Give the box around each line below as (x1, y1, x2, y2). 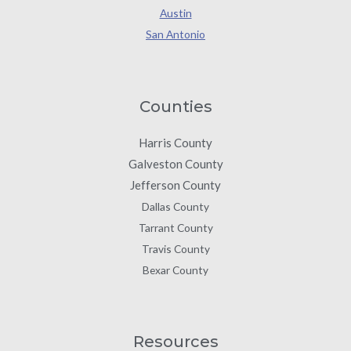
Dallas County (142, 199, 209, 213)
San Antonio (146, 27, 205, 42)
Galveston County (128, 156, 223, 171)
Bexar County (143, 262, 208, 277)
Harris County (139, 135, 212, 150)
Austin (159, 6, 192, 20)
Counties (139, 96, 212, 116)
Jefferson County (130, 177, 221, 192)
